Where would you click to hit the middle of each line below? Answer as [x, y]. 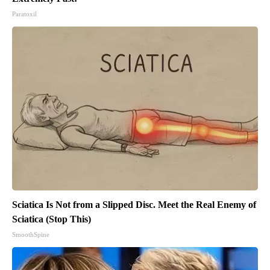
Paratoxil [24, 14]
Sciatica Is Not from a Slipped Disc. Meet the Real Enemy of [134, 205]
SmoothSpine [31, 235]
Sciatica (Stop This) [52, 219]
